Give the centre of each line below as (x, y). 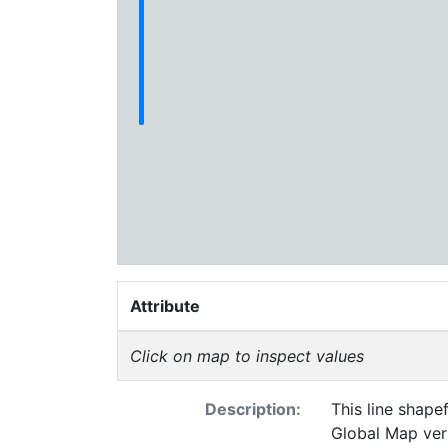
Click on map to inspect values (247, 356)
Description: (252, 409)
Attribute (165, 306)
